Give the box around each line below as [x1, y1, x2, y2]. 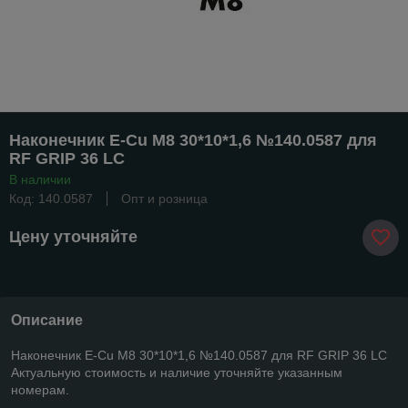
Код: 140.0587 [9, 190, 93, 206]
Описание [11, 311, 83, 328]
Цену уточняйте [9, 228, 138, 247]
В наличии [9, 171, 71, 187]
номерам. [11, 382, 69, 397]
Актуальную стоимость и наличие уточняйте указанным [11, 364, 342, 380]
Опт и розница [121, 190, 208, 206]
